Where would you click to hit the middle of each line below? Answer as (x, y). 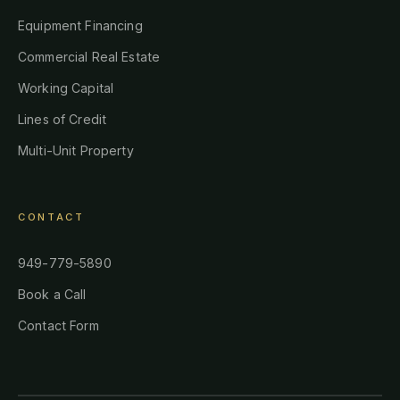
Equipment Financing (80, 26)
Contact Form (58, 326)
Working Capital (66, 88)
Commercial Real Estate (89, 57)
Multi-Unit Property (76, 151)
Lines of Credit (62, 120)
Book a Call (52, 295)
